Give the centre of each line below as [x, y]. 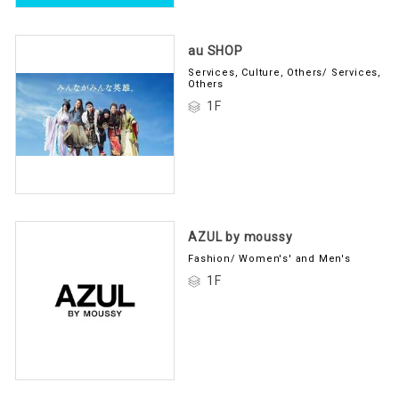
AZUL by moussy [240, 234]
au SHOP [216, 48]
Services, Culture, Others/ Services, [285, 69]
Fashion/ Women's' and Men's [269, 256]
